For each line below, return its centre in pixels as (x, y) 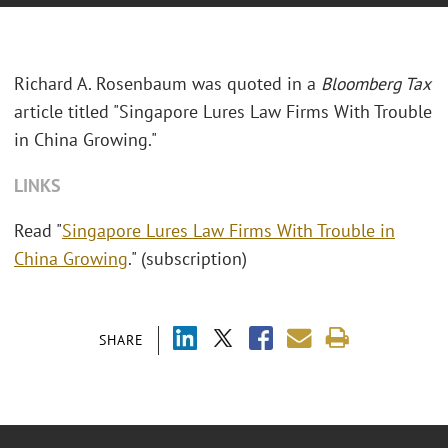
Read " (38, 231)
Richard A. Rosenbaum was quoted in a (167, 84)
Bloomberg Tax (375, 84)
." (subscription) (190, 259)
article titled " (66, 112)
